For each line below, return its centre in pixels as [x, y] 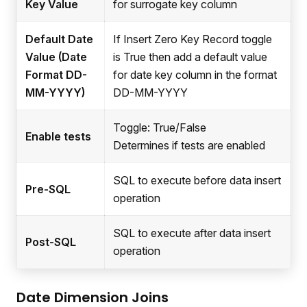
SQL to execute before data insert [197, 180]
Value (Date [56, 57]
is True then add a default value [190, 57]
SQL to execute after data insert [192, 233]
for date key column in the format [195, 74]
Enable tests [58, 136]
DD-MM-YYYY [150, 92]
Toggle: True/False [160, 127]
